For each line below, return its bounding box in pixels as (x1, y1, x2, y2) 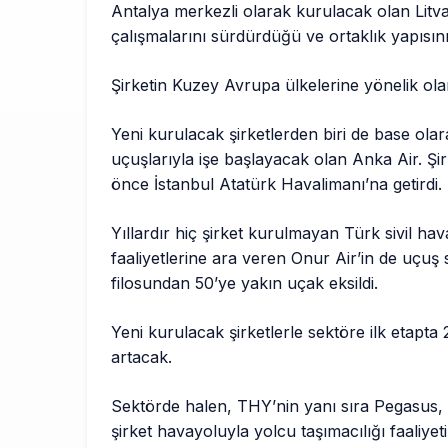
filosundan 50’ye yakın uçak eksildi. (111, 273, 379, 294)
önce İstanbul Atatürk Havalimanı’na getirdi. (111, 174, 443, 195)
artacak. (111, 347, 172, 368)
